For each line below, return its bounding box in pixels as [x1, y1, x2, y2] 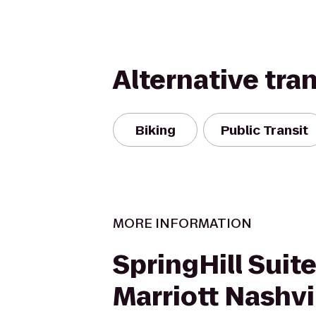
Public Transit [221, 121, 308, 139]
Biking [135, 121, 176, 139]
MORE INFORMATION [113, 214, 252, 232]
